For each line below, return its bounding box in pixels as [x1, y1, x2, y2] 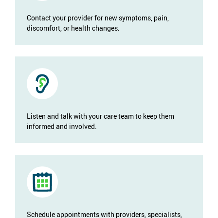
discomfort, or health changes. [26, 23, 120, 33]
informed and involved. [26, 122, 97, 131]
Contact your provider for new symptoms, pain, [26, 13, 169, 23]
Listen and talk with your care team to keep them [26, 111, 174, 121]
